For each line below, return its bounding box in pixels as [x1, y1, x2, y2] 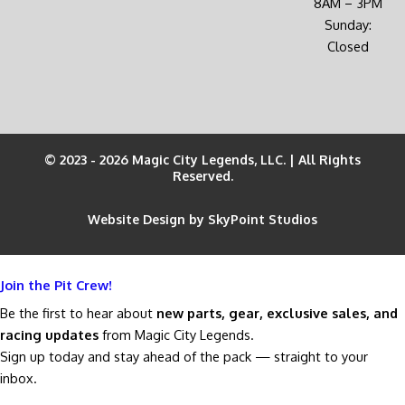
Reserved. [172, 168, 233, 184]
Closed [326, 37, 369, 54]
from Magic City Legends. [99, 326, 254, 344]
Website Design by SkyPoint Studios [88, 212, 317, 228]
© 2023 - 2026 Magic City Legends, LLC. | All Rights [44, 152, 361, 168]
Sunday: [324, 15, 372, 33]
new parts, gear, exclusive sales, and [156, 305, 398, 322]
